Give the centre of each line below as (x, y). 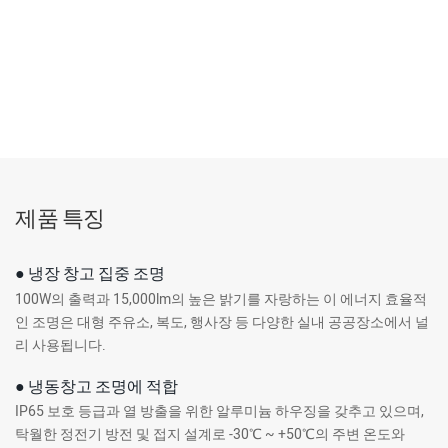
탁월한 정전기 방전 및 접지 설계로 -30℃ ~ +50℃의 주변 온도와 (210, 435)
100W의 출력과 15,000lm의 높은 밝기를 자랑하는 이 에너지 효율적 (221, 299)
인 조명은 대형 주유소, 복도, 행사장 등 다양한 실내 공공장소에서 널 (222, 322)
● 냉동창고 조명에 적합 (96, 385)
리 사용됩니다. (60, 345)
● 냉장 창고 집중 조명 (90, 273)
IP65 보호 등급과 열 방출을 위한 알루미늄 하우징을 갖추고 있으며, (219, 412)
